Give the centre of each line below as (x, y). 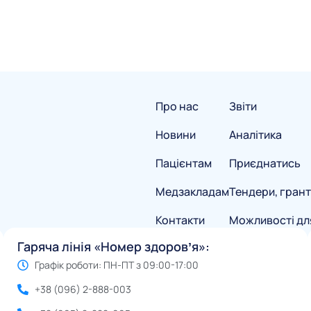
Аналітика (255, 135)
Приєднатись (265, 163)
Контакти (180, 220)
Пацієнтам (184, 163)
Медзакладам (192, 192)
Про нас (177, 107)
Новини (176, 135)
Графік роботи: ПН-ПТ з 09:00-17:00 (117, 265)
